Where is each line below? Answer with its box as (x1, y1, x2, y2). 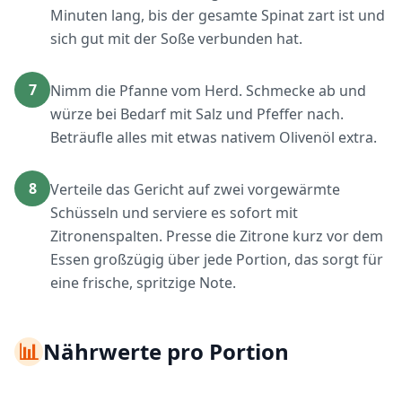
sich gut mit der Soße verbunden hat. (50, 29, 302, 48)
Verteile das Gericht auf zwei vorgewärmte (50, 179, 340, 199)
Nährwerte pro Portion (43, 336, 289, 366)
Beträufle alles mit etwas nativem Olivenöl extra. (50, 127, 377, 147)
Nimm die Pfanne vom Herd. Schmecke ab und (50, 81, 366, 100)
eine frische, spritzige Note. (50, 273, 236, 293)
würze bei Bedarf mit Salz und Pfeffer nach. (50, 104, 344, 124)
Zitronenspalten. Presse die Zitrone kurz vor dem (50, 226, 383, 246)
